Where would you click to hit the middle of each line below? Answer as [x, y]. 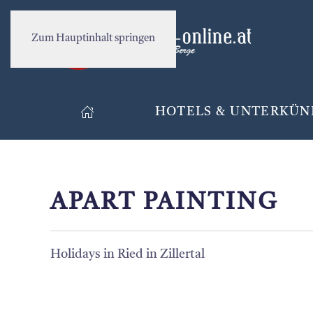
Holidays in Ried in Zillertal [128, 254]
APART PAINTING [165, 203]
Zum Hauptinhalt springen [93, 39]
